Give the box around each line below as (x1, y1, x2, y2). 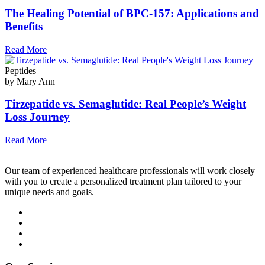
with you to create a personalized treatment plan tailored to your (5, 176, 241, 186)
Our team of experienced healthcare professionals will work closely (5, 165, 255, 176)
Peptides (5, 65, 36, 76)
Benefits (5, 20, 43, 33)
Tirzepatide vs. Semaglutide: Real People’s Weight (5, 98, 246, 111)
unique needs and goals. (5, 186, 94, 197)
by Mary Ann (5, 76, 55, 86)
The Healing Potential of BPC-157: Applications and (5, 7, 259, 20)
